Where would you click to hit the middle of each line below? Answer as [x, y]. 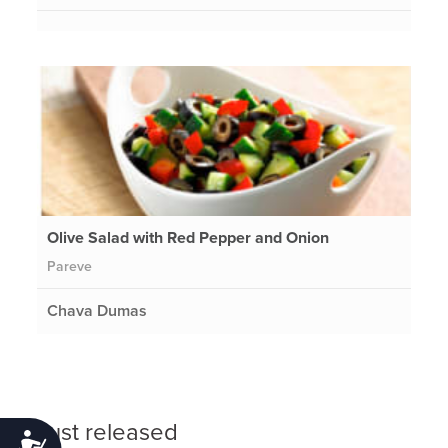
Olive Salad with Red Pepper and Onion [188, 237]
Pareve [70, 266]
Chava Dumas [97, 310]
